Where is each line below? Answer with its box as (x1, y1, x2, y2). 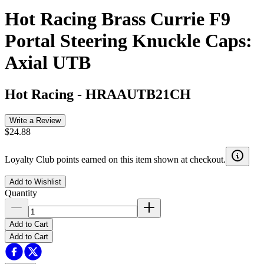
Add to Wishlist (9, 177, 61, 186)
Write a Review (9, 115, 61, 125)
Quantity (5, 187, 37, 198)
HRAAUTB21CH (85, 86, 191, 102)
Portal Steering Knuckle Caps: (5, 30, 252, 52)
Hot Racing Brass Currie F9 (5, 8, 230, 30)
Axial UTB (5, 52, 91, 74)
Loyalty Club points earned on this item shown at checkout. (5, 154, 226, 164)
